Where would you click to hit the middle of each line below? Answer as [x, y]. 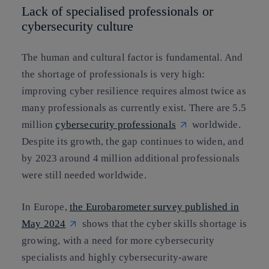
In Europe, [46, 207]
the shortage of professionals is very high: [113, 74]
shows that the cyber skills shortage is [163, 224]
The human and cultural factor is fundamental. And [132, 57]
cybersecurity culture [77, 26]
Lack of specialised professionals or [117, 11]
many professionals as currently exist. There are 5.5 [134, 107]
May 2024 [44, 224]
